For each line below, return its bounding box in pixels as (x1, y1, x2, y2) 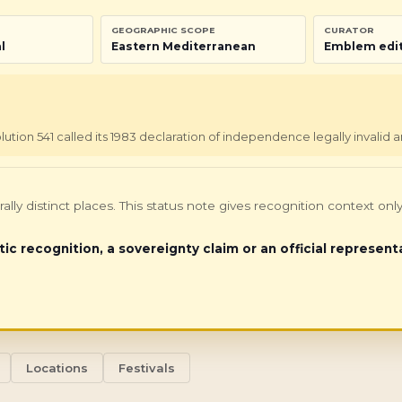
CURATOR (324, 25, 375, 35)
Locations (26, 361, 88, 375)
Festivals (118, 361, 175, 375)
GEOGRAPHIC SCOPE (110, 25, 215, 35)
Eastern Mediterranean (110, 39, 256, 53)
